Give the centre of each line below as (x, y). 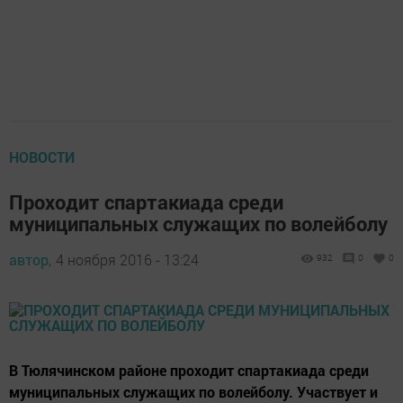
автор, (30, 260)
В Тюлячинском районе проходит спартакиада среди (189, 370)
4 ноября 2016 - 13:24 (127, 260)
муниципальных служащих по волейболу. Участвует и (193, 392)
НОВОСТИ (42, 157)
